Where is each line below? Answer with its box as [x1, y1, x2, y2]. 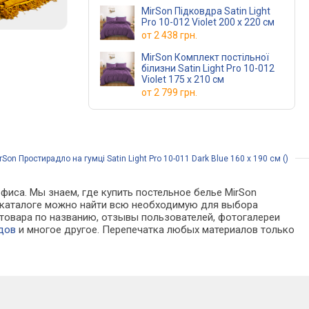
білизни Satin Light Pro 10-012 [141, 63, 178, 74]
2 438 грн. [154, 30, 197, 41]
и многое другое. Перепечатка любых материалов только [16, 223, 295, 236]
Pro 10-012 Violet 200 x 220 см [141, 17, 275, 28]
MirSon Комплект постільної [141, 52, 269, 63]
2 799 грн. [154, 87, 197, 98]
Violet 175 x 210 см [141, 74, 224, 85]
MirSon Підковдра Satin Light [141, 6, 224, 17]
